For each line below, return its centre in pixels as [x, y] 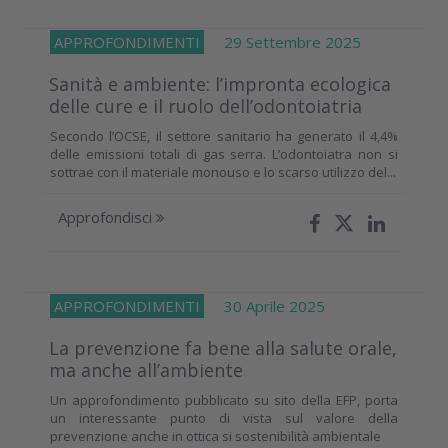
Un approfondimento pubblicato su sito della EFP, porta [224, 399]
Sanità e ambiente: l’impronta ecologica [220, 83]
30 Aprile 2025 [264, 305]
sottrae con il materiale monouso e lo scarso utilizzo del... [223, 171]
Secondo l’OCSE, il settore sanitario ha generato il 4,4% [224, 135]
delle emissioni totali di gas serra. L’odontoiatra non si [224, 153]
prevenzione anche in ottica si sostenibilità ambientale [215, 435]
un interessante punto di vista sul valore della [224, 417]
